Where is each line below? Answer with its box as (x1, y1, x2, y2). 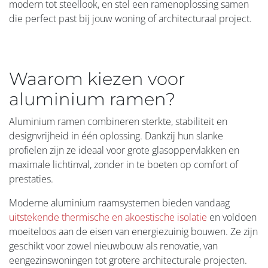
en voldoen (207, 211, 257, 224)
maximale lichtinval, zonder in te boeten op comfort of (9, 158, 238, 171)
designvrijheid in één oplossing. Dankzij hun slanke (9, 129, 223, 142)
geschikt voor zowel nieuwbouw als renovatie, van (9, 239, 218, 252)
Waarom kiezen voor (9, 68, 185, 89)
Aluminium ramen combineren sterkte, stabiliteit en (9, 115, 227, 128)
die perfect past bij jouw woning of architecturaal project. (9, 12, 252, 25)
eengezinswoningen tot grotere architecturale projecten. (9, 254, 247, 267)
